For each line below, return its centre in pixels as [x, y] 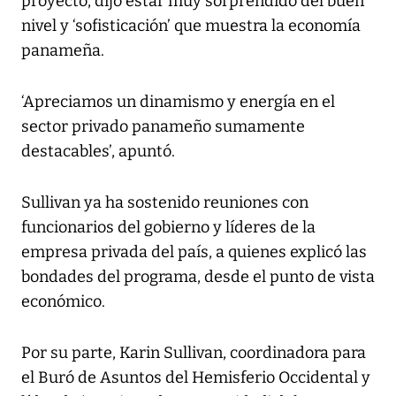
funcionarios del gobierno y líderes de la [168, 228]
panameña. [63, 51]
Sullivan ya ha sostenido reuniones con [165, 203]
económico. [63, 302]
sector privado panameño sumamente [163, 127]
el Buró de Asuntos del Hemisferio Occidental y [196, 378]
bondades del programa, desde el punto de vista [198, 277]
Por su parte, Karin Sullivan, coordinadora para [194, 353]
